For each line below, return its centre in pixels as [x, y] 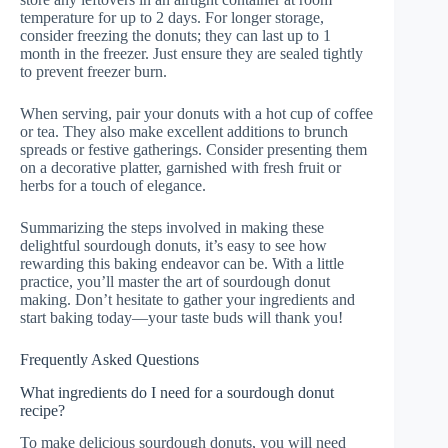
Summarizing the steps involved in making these [172, 227]
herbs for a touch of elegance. [113, 185]
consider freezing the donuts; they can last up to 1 [175, 35]
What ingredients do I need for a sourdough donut [177, 392]
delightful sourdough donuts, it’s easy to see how [173, 245]
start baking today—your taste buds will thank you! [181, 317]
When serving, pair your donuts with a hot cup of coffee [196, 113]
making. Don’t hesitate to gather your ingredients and [187, 299]
